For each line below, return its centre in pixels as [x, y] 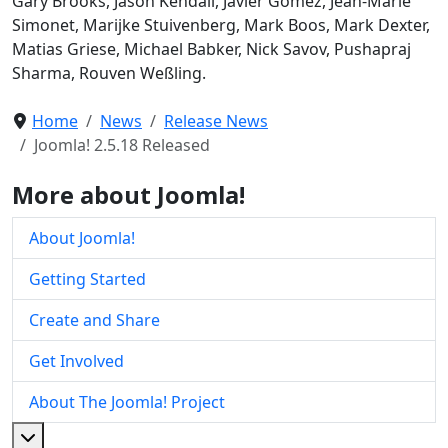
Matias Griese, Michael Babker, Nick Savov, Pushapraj [211, 48]
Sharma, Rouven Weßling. [109, 72]
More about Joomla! [128, 194]
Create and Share [94, 319]
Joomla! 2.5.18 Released [122, 144]
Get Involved [76, 360]
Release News [216, 120]
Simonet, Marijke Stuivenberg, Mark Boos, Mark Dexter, [221, 24]
